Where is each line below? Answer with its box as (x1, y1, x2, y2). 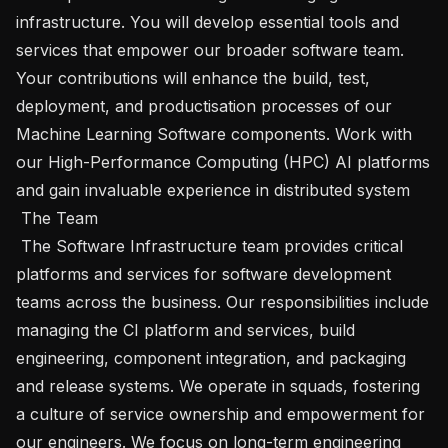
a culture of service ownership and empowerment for (16, 403, 425, 424)
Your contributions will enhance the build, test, (16, 67, 370, 88)
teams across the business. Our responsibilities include (16, 291, 429, 312)
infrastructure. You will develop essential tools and (16, 11, 399, 32)
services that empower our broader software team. (16, 39, 404, 60)
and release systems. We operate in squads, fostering (16, 375, 420, 396)
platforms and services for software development (16, 263, 391, 284)
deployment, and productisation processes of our (16, 95, 392, 116)
